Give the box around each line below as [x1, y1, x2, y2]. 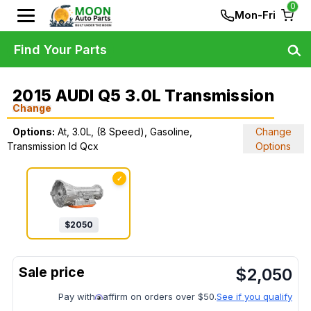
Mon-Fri [235, 8, 276, 22]
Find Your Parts [14, 42, 107, 57]
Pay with [58, 291, 95, 303]
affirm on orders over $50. [103, 291, 217, 303]
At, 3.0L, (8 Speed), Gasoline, [58, 126, 192, 137]
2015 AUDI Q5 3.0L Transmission [12, 86, 274, 106]
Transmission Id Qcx [7, 140, 99, 152]
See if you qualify [217, 291, 292, 303]
